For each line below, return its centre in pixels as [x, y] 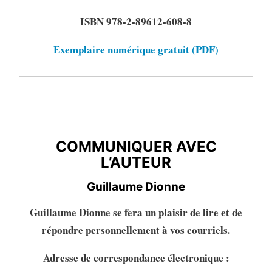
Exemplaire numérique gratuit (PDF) [136, 49]
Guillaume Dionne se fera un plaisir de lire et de [136, 212]
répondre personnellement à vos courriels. [136, 229]
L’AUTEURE [59, 118]
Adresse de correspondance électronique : [136, 257]
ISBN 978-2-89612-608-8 [136, 21]
